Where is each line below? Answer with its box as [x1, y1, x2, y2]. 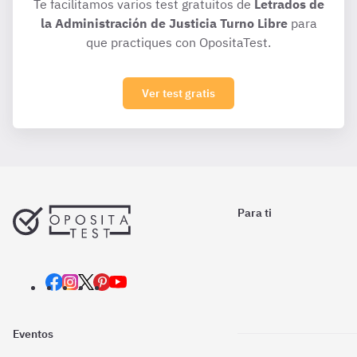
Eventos [13, 326, 53, 341]
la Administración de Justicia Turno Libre [40, 15, 288, 31]
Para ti [237, 206, 272, 220]
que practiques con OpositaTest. [86, 34, 271, 50]
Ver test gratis [142, 86, 215, 100]
